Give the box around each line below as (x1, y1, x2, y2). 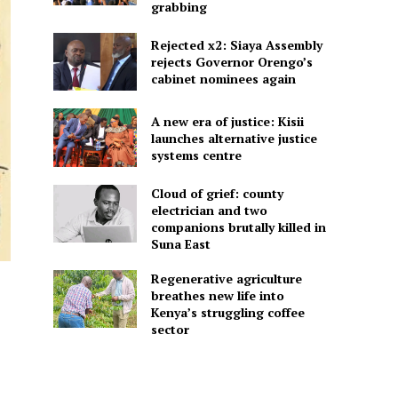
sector (150, 320, 189, 338)
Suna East (150, 235, 211, 252)
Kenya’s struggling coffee (150, 303, 305, 321)
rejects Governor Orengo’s (150, 53, 313, 71)
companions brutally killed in (150, 218, 326, 235)
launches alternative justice (150, 129, 317, 147)
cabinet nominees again (150, 70, 296, 88)
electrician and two (150, 201, 267, 219)
